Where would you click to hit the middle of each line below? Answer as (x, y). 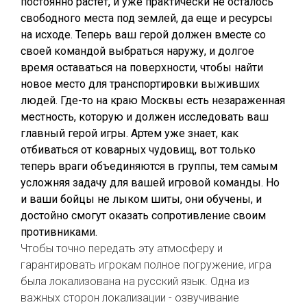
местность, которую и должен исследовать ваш (145, 117)
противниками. (59, 232)
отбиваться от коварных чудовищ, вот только (138, 150)
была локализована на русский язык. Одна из (135, 281)
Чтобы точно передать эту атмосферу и (122, 248)
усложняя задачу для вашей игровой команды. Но (150, 183)
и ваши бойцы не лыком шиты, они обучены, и (141, 199)
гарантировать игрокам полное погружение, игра (146, 265)
